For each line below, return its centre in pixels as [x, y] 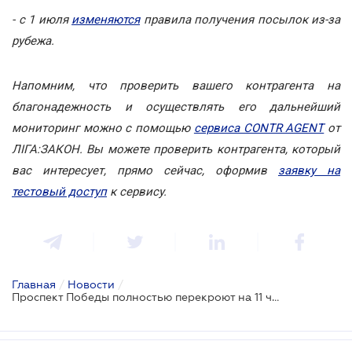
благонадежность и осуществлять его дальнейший [176, 106]
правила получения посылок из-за [240, 19]
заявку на [309, 170]
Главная [34, 284]
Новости [91, 284]
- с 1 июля [42, 19]
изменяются [106, 19]
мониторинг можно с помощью [103, 128]
